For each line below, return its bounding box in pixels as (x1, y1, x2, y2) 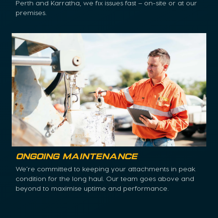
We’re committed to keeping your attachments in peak (16, 164, 196, 173)
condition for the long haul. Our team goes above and (16, 174, 194, 183)
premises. (16, 8, 47, 17)
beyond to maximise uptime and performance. (16, 184, 169, 193)
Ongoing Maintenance (16, 153, 137, 162)
